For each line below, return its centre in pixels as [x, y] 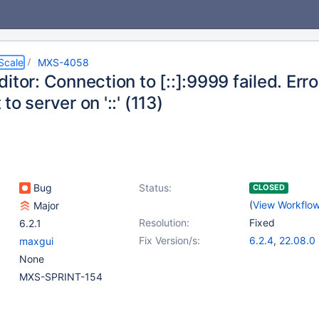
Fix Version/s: [169, 240]
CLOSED [269, 187]
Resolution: [164, 223]
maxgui [36, 241]
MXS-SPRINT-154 [61, 277]
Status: [155, 188]
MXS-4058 [63, 62]
